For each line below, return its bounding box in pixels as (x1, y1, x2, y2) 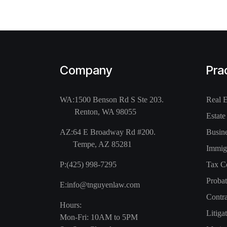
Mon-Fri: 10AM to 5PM (60, 213, 138, 221)
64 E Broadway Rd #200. (73, 128, 156, 136)
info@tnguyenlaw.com (67, 180, 140, 189)
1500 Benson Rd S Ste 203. (74, 95, 164, 104)
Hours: (60, 201, 82, 209)
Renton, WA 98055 (74, 107, 136, 116)
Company (60, 63, 112, 78)
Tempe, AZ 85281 (73, 140, 132, 148)
